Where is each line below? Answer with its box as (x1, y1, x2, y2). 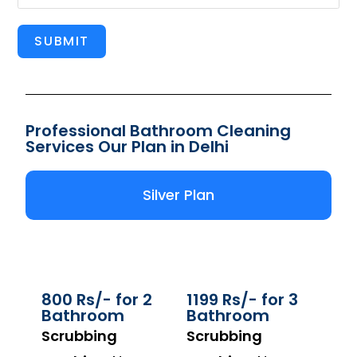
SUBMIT (34, 31, 89, 50)
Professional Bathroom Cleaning (25, 119, 292, 142)
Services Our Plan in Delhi (25, 135, 229, 158)
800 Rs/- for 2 (41, 288, 153, 311)
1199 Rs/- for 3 (186, 288, 298, 311)
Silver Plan (143, 184, 214, 205)
